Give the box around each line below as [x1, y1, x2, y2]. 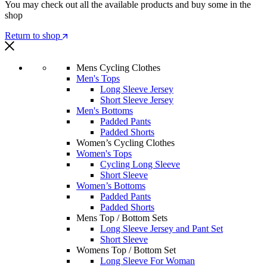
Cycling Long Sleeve [100, 159, 180, 170]
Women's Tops [76, 148, 132, 159]
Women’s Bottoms [76, 181, 145, 191]
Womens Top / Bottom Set [76, 245, 176, 256]
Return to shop [5, 30, 63, 41]
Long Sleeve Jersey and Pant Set [100, 223, 223, 234]
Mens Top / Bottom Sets [76, 213, 167, 223]
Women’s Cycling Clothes [76, 138, 175, 148]
